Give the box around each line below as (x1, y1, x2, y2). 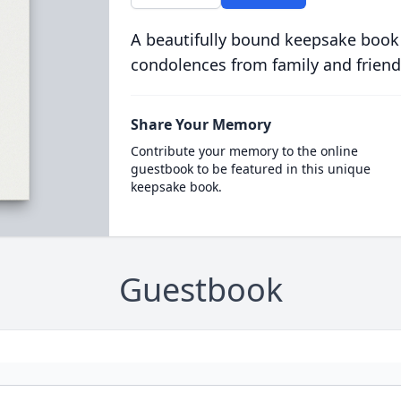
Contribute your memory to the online (130, 142, 358, 159)
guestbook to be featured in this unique (130, 160, 371, 177)
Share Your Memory (130, 115, 271, 134)
